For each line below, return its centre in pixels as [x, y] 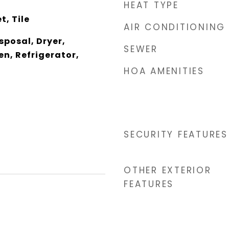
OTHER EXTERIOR [168, 170]
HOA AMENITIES [164, 71]
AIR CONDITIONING [175, 27]
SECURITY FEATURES [176, 134]
